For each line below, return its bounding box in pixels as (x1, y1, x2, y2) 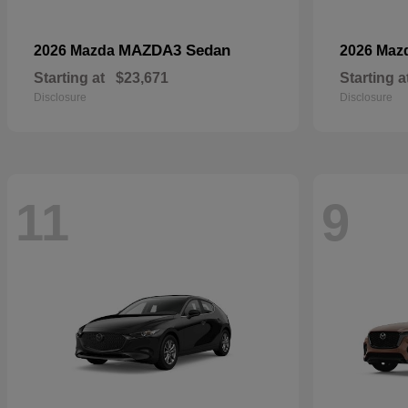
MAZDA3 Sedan (118, 42, 230, 59)
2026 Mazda (34, 43, 118, 58)
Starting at (34, 70, 105, 86)
